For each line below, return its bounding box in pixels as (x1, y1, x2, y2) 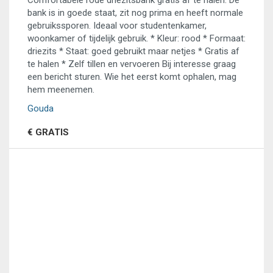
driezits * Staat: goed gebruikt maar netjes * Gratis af (27, 46, 239, 57)
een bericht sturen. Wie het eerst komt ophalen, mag (27, 71, 236, 82)
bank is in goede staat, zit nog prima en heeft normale (27, 7, 243, 18)
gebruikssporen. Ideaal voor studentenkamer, (27, 20, 207, 31)
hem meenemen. (27, 84, 94, 95)
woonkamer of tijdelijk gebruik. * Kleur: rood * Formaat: (27, 33, 246, 44)
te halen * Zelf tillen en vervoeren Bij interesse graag (27, 58, 236, 69)
